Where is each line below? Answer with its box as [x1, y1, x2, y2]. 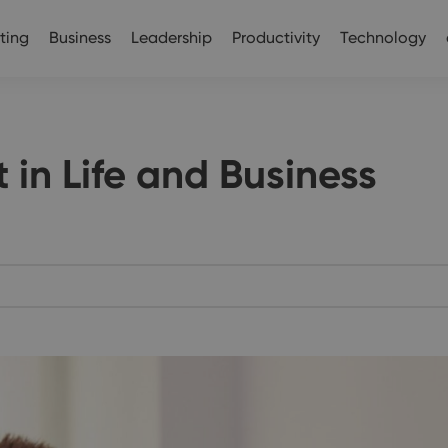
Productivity [232, 27, 320, 47]
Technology [340, 27, 426, 47]
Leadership [131, 27, 212, 47]
